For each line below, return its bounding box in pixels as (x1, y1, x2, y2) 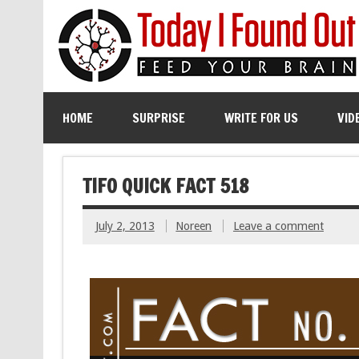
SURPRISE (131, 109, 185, 127)
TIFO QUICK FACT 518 (82, 171, 248, 200)
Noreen (175, 220, 212, 233)
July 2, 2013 (95, 220, 155, 233)
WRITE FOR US (224, 109, 298, 127)
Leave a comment (232, 220, 324, 233)
